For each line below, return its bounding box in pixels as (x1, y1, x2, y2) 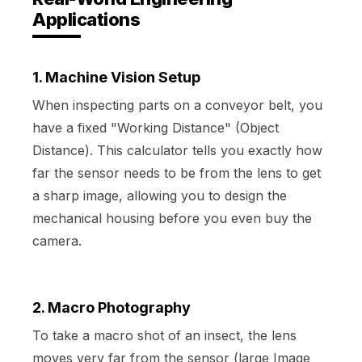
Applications (32, 8, 140, 30)
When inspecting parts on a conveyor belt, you (32, 96, 322, 113)
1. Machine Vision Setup (32, 68, 200, 86)
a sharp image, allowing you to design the (32, 187, 287, 204)
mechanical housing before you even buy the (32, 209, 312, 226)
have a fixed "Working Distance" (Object (32, 119, 279, 136)
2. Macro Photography (32, 298, 191, 316)
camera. (32, 232, 82, 249)
